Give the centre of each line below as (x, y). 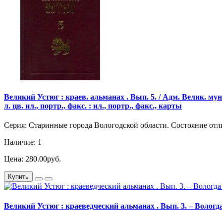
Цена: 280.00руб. (32, 159)
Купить (18, 177)
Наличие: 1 (23, 142)
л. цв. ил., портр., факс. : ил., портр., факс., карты (93, 106)
